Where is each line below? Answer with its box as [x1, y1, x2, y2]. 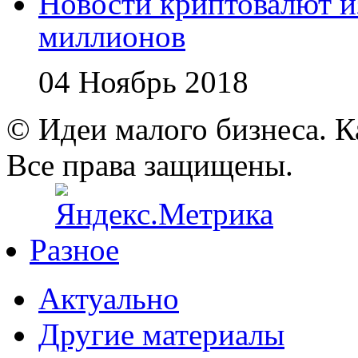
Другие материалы [38, 316, 284, 352]
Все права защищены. [6, 147, 293, 182]
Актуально [38, 280, 179, 316]
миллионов [38, 18, 185, 54]
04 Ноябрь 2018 [38, 64, 249, 99]
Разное [30, 232, 119, 267]
